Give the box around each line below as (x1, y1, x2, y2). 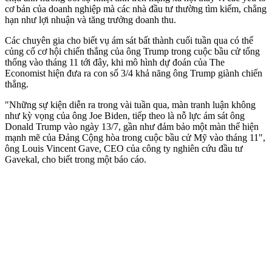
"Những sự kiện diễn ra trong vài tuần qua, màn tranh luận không (5, 99, 256, 110)
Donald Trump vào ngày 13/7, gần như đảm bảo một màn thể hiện (5, 121, 259, 132)
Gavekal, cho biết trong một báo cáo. (5, 154, 146, 165)
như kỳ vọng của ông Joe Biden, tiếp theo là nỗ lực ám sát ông (5, 110, 245, 121)
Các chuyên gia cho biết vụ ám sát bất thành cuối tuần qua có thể (5, 35, 253, 46)
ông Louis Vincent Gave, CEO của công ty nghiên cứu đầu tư (5, 143, 243, 154)
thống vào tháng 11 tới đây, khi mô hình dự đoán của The (5, 56, 225, 67)
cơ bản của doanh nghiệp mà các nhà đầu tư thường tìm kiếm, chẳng (5, 3, 267, 14)
